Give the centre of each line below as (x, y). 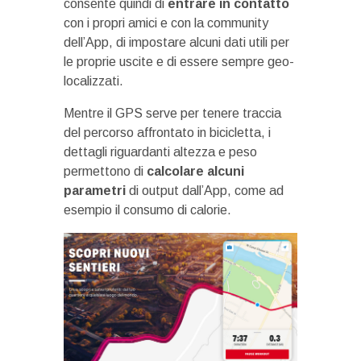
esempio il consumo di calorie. (147, 210)
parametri (95, 191)
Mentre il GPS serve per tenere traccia (172, 114)
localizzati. (93, 81)
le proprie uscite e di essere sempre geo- (179, 62)
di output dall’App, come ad (205, 191)
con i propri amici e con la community (166, 23)
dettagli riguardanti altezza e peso (160, 152)
